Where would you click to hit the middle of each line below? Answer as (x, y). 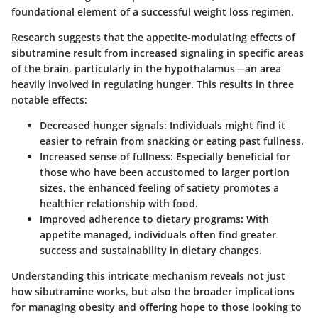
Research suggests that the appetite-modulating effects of (153, 38)
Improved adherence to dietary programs (140, 219)
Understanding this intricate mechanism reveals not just (148, 276)
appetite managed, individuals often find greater (158, 235)
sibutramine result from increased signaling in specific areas (158, 53)
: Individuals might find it (225, 126)
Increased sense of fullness (105, 157)
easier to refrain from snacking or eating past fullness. (172, 141)
